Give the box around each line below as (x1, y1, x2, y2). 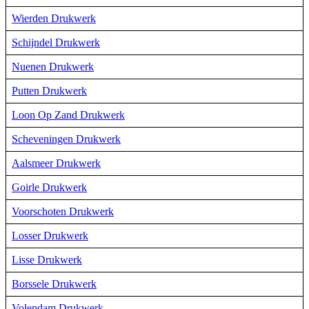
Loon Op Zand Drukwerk (12, 108, 125, 121)
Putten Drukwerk (12, 84, 87, 97)
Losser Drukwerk (12, 229, 88, 241)
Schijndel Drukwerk (12, 36, 100, 48)
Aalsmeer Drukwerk (12, 157, 101, 169)
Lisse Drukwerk (12, 253, 82, 266)
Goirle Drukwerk (12, 181, 87, 193)
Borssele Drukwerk (12, 277, 97, 290)
